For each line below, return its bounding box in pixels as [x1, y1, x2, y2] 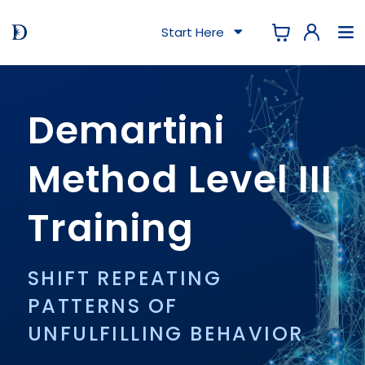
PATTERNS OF [28, 292, 178, 319]
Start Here [161, 23, 231, 41]
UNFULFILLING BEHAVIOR [28, 319, 304, 347]
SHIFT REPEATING [28, 264, 222, 292]
